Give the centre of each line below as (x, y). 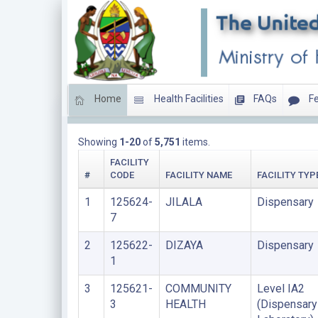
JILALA (183, 202)
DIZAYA (184, 245)
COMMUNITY (198, 289)
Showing (98, 142)
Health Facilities (187, 99)
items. (195, 142)
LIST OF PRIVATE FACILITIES (143, 111)
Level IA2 (280, 289)
